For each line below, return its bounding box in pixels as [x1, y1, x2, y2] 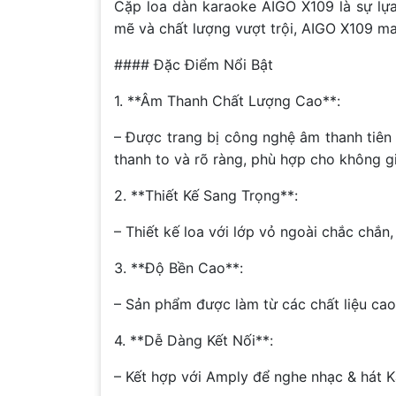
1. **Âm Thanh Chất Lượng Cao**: [114, 92, 340, 110]
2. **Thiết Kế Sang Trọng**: [114, 187, 298, 205]
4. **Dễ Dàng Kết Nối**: [114, 331, 273, 350]
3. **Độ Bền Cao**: [114, 259, 243, 278]
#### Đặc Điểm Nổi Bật [114, 56, 273, 74]
